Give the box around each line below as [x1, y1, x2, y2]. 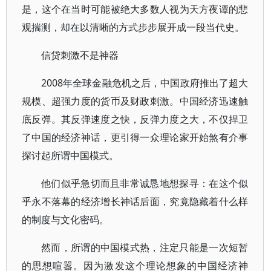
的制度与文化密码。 [22, 213, 109, 226]
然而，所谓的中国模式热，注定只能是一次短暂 [41, 241, 249, 254]
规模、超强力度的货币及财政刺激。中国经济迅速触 [22, 94, 249, 108]
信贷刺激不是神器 [41, 48, 119, 62]
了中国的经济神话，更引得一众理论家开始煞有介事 [22, 131, 249, 144]
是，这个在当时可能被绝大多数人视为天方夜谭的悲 [22, 2, 249, 16]
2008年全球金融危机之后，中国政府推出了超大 [41, 76, 249, 90]
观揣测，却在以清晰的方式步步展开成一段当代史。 [22, 21, 244, 34]
